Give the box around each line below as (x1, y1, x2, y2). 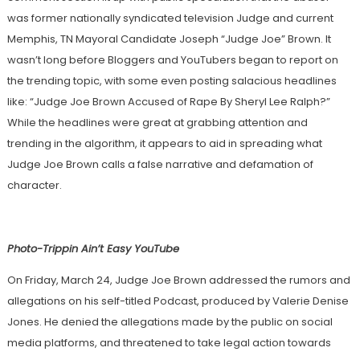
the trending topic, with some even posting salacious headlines (6, 73, 337, 88)
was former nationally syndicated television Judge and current (6, 10, 333, 26)
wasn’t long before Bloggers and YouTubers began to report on (6, 52, 338, 67)
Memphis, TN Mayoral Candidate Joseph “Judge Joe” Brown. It (6, 31, 331, 47)
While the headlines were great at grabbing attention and (6, 115, 308, 130)
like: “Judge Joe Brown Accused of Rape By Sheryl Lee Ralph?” (6, 94, 330, 109)
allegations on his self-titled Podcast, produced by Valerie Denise (6, 292, 349, 309)
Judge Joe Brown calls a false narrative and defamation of (6, 157, 313, 172)
